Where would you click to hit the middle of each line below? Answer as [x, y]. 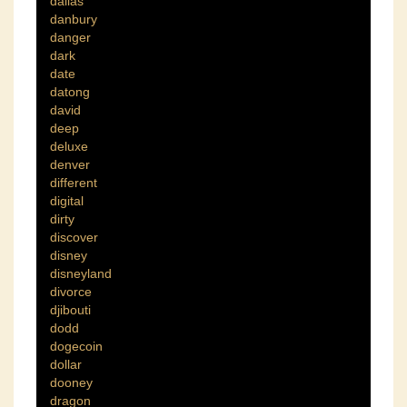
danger [70, 38]
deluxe [69, 147]
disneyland [81, 274]
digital [67, 201]
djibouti [70, 310]
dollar [66, 365]
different [74, 183]
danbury [74, 20]
